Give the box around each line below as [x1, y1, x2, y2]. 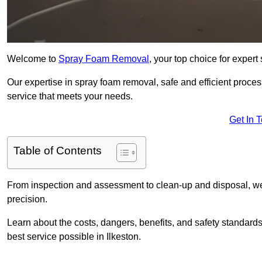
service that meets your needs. [7, 91, 133, 102]
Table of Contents [13, 144, 102, 157]
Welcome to [7, 54, 58, 64]
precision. [7, 194, 47, 205]
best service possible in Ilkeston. [7, 232, 141, 242]
